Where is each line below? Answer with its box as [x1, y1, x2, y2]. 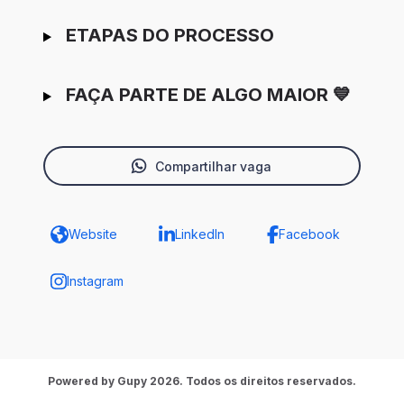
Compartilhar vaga [154, 158, 271, 174]
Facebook [278, 226, 340, 243]
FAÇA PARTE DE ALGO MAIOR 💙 [65, 84, 351, 106]
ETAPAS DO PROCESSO [65, 24, 274, 47]
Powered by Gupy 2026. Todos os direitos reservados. [48, 374, 356, 389]
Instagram [66, 273, 124, 289]
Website [69, 226, 117, 243]
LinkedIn [174, 226, 225, 243]
